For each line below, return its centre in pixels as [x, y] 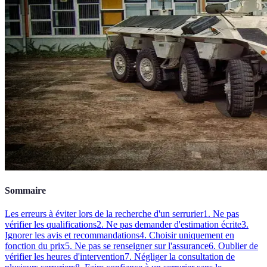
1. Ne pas [221, 214]
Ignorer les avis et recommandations [72, 235]
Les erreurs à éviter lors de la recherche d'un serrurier [104, 214]
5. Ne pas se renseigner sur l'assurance [137, 246]
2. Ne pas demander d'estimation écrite [169, 225]
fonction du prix [35, 246]
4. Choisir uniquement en [187, 235]
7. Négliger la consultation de [180, 257]
